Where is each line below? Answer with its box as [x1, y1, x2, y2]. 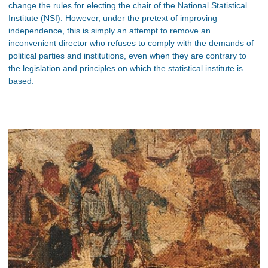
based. [8, 76, 34, 86]
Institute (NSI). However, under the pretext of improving [8, 13, 217, 23]
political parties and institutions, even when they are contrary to [8, 51, 246, 60]
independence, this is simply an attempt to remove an [8, 26, 211, 35]
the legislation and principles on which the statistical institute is [8, 63, 243, 73]
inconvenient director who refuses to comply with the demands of [8, 38, 254, 48]
